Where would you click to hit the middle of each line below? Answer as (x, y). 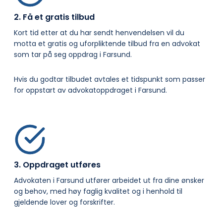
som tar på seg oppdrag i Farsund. (73, 55)
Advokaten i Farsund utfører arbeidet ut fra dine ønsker (109, 181)
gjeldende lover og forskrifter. (64, 202)
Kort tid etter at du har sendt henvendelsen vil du (99, 33)
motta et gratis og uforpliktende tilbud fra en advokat (107, 44)
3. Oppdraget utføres (57, 165)
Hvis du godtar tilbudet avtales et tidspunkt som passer (110, 80)
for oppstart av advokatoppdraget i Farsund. (90, 90)
